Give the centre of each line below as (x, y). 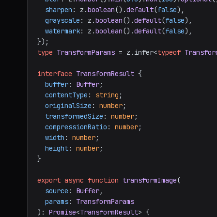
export (49, 180)
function (103, 180)
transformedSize (74, 116)
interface (55, 74)
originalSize (68, 106)
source (57, 191)
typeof (169, 52)
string (107, 95)
